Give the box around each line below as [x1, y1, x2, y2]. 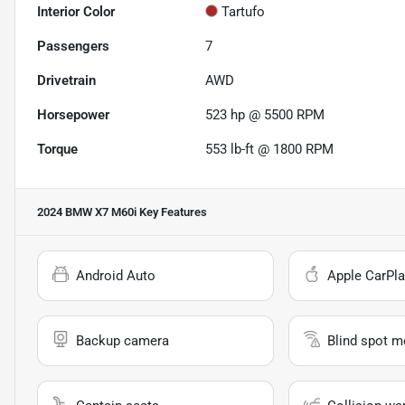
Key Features [137, 205, 207, 220]
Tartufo [221, 4, 266, 21]
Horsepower [37, 107, 109, 124]
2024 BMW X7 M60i [37, 205, 137, 220]
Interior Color [37, 4, 115, 21]
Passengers [37, 38, 109, 55]
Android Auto [76, 268, 155, 285]
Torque [37, 141, 78, 158]
